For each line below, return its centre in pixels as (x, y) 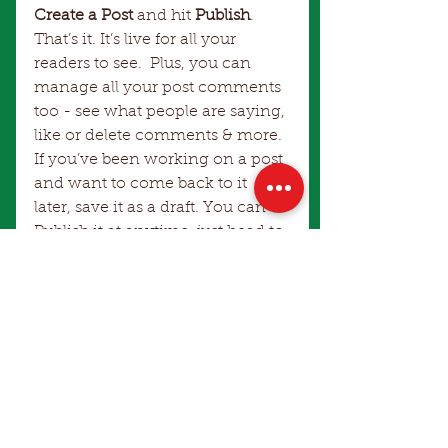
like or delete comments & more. (162, 135)
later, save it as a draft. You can (152, 207)
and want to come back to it (142, 183)
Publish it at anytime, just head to (161, 231)
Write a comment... (115, 428)
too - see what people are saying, (161, 111)
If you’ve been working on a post (160, 159)
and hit (162, 15)
